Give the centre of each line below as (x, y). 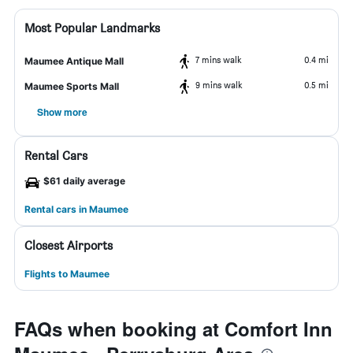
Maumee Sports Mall (72, 86)
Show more (62, 112)
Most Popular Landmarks (92, 28)
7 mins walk (219, 59)
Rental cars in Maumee (76, 209)
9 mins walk (219, 85)
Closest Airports (69, 245)
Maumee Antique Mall (74, 61)
